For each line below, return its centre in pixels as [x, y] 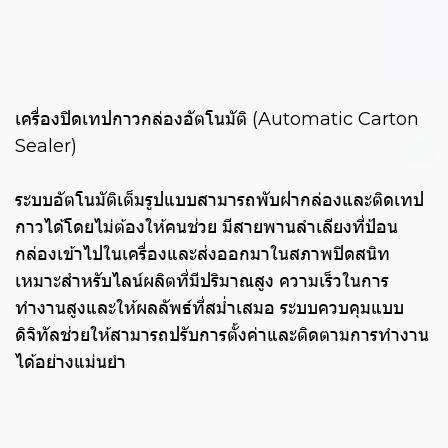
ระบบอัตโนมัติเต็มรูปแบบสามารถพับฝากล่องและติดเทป [219, 200]
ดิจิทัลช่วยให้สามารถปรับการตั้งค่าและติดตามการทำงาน [222, 335]
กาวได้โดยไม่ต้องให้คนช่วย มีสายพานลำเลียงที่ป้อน [206, 227]
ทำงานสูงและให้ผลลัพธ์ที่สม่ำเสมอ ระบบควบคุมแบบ [209, 308]
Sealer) [46, 146]
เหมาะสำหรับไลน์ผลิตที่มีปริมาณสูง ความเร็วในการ [202, 281]
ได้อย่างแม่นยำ [70, 362]
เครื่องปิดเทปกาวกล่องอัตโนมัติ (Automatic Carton [217, 119]
